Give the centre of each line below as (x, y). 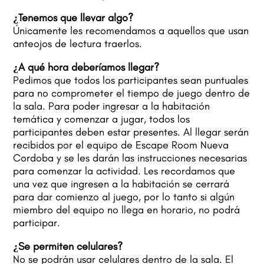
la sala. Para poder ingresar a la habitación (112, 106)
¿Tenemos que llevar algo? (73, 18)
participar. (37, 223)
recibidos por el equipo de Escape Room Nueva (121, 145)
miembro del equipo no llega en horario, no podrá (127, 210)
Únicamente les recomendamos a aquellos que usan (131, 31)
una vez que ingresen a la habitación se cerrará (121, 184)
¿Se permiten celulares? (68, 246)
